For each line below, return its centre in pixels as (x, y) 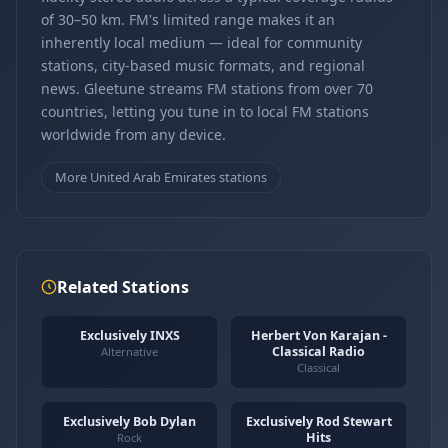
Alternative (129, 351)
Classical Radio (318, 351)
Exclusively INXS (129, 335)
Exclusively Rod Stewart (318, 421)
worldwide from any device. (133, 134)
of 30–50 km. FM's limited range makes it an (188, 19)
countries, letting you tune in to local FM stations (205, 111)
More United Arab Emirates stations (160, 176)
